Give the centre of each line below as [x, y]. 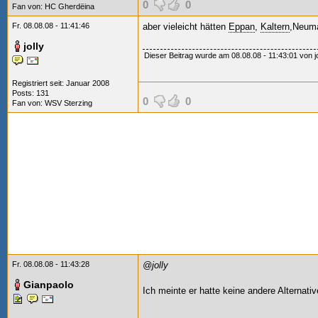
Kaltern [275, 27]
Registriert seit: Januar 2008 [61, 83]
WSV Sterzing [68, 103]
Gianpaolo [49, 285]
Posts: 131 [31, 93]
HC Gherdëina [70, 6]
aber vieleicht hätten [186, 27]
